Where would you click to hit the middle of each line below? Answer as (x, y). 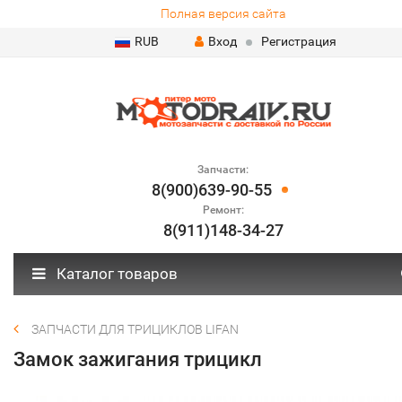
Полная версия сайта (223, 13)
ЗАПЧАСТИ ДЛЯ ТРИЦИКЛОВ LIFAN (135, 329)
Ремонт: (223, 210)
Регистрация (298, 41)
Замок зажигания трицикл (138, 359)
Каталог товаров (115, 274)
